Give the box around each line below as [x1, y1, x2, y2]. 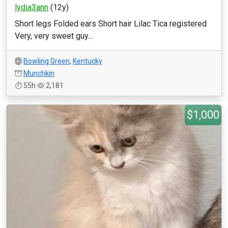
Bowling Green [23, 57, 70, 65]
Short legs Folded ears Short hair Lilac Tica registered [15, 19, 207, 28]
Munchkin [23, 69, 54, 77]
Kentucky [73, 57, 102, 65]
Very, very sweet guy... [15, 31, 93, 41]
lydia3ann [15, 3, 48, 12]
